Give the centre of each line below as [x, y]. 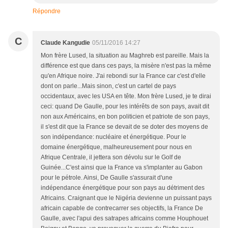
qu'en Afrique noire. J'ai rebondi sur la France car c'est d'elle [123, 76]
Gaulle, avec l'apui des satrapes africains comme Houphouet [124, 219]
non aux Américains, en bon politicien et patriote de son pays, [125, 117]
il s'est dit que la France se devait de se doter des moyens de [124, 127]
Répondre [47, 11]
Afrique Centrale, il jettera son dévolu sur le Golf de [111, 158]
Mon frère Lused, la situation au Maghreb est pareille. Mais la [125, 56]
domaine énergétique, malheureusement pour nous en [116, 147]
